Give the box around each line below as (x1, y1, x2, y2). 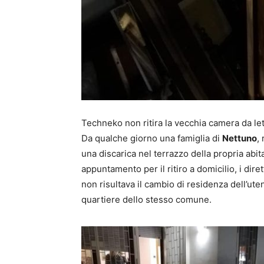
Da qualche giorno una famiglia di (81, 133, 222, 144)
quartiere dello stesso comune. (81, 194, 212, 205)
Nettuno (222, 133, 257, 144)
